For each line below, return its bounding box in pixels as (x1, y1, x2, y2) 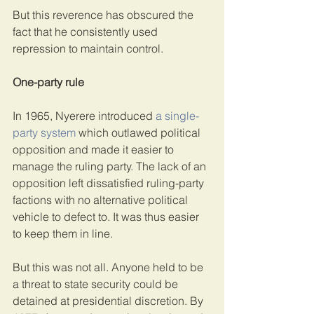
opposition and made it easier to (13, 142, 177, 156)
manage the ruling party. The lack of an (13, 158, 209, 173)
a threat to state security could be (13, 276, 181, 291)
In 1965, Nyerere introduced (13, 108, 156, 123)
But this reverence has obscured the (13, 7, 196, 22)
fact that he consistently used (13, 24, 161, 39)
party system (13, 125, 76, 139)
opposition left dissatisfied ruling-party (13, 175, 207, 190)
